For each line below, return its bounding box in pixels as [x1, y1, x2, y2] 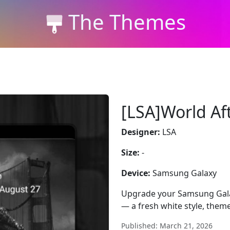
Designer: [121, 126, 160, 138]
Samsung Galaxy [150, 167, 217, 179]
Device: [121, 167, 150, 179]
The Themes [68, 7, 186, 36]
